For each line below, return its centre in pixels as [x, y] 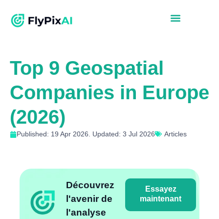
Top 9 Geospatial [87, 68]
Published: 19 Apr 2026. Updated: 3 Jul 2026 [86, 134]
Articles [175, 134]
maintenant [161, 199]
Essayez [161, 189]
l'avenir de [89, 199]
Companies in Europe [109, 93]
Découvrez [90, 185]
